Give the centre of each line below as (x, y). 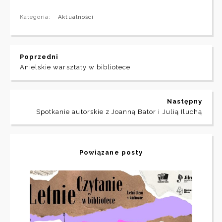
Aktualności (76, 17)
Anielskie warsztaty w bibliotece (75, 67)
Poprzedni (39, 56)
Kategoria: (35, 17)
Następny (184, 101)
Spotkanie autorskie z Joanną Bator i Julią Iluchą (119, 111)
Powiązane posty (111, 152)
